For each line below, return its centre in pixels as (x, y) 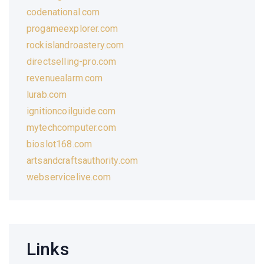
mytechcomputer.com (71, 127)
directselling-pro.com (72, 61)
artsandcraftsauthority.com (82, 160)
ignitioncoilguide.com (71, 111)
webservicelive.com (69, 177)
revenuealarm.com (65, 78)
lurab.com (47, 94)
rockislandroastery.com (75, 45)
